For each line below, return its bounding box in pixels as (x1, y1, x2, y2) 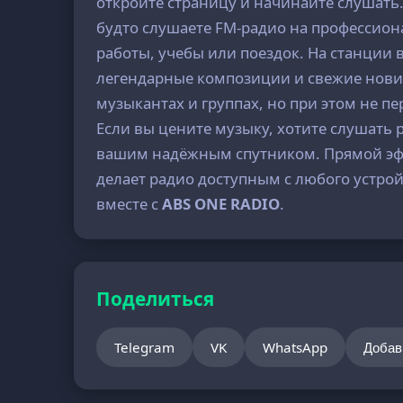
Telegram (114, 338, 175, 356)
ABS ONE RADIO (162, 193, 281, 214)
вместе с (96, 193, 163, 214)
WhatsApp (263, 338, 328, 356)
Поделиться (96, 286, 215, 311)
